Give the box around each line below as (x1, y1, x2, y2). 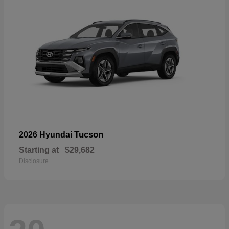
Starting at (19, 146, 59, 155)
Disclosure (19, 157, 49, 165)
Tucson (74, 130, 103, 140)
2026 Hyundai (19, 130, 74, 140)
